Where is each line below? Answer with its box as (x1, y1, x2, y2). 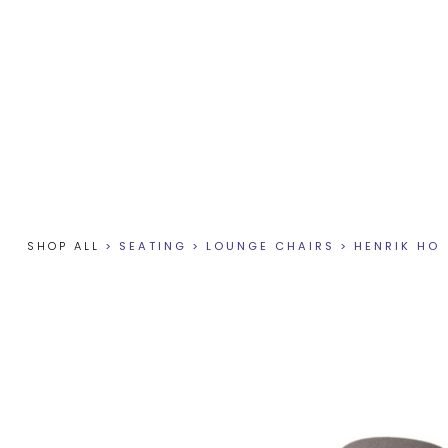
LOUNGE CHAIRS (205, 238, 335, 254)
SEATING (118, 238, 187, 254)
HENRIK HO (353, 238, 440, 254)
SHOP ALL (26, 238, 100, 254)
